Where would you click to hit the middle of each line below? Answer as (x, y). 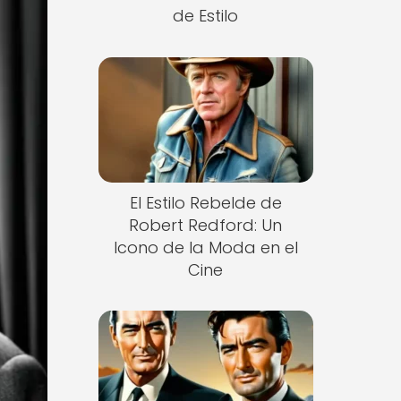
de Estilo (206, 16)
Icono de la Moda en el (205, 247)
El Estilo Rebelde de (205, 202)
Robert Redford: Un (206, 225)
